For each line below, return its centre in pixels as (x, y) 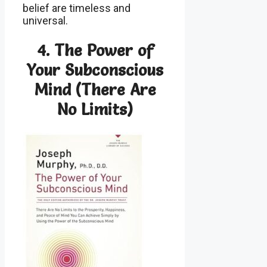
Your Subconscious (95, 70)
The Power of (104, 50)
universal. (45, 21)
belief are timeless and (77, 8)
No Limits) (95, 109)
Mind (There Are (95, 89)
